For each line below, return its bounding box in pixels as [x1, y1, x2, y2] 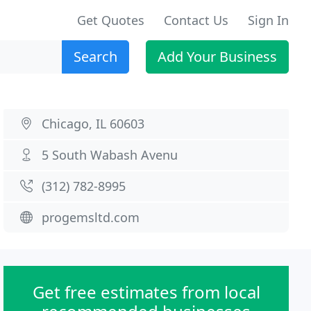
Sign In [248, 12, 289, 28]
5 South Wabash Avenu [42, 146, 178, 163]
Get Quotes [77, 12, 144, 28]
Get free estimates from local [32, 280, 260, 303]
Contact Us [164, 12, 228, 28]
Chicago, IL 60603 [42, 115, 145, 132]
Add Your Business [158, 47, 277, 66]
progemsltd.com [42, 209, 140, 226]
